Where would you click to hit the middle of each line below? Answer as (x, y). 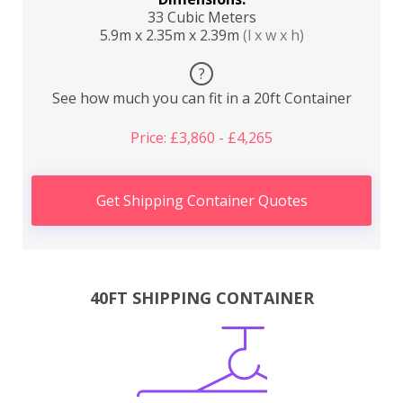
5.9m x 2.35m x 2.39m (171, 35)
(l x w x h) (273, 35)
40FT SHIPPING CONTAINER (201, 298)
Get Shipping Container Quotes (201, 200)
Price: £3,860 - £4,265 (201, 137)
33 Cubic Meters (201, 17)
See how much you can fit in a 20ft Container (201, 98)
